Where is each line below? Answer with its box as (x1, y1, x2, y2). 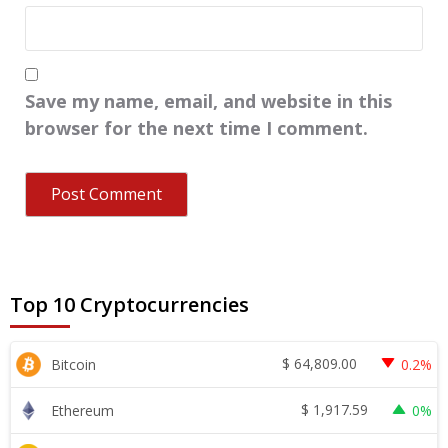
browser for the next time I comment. (25, 115, 368, 140)
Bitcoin (51, 354, 96, 374)
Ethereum (51, 400, 114, 420)
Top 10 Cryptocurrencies (10, 290, 249, 318)
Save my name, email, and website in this (25, 88, 392, 113)
